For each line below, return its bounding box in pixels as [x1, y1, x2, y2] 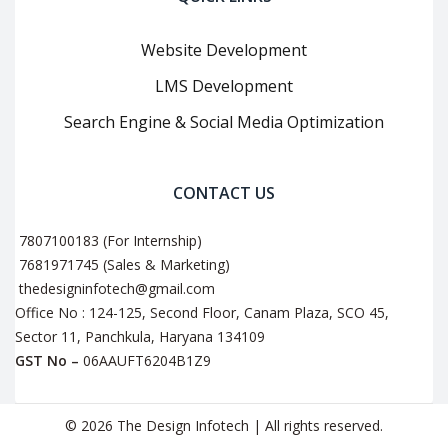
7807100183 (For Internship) [15, 231, 202, 251]
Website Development [141, 39, 307, 62]
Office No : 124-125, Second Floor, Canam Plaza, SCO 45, [15, 303, 389, 323]
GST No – [15, 351, 79, 371]
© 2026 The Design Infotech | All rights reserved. [65, 416, 383, 436]
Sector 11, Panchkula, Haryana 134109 [15, 327, 265, 347]
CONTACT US [173, 182, 275, 205]
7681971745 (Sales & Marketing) [15, 255, 230, 275]
